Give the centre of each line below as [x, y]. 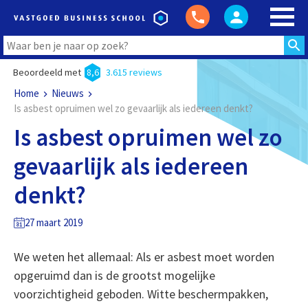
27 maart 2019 [53, 222]
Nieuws [67, 93]
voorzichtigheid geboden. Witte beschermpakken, [141, 294]
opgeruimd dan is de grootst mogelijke [114, 275]
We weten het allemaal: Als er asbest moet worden [144, 257]
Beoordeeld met [47, 72]
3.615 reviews [134, 72]
